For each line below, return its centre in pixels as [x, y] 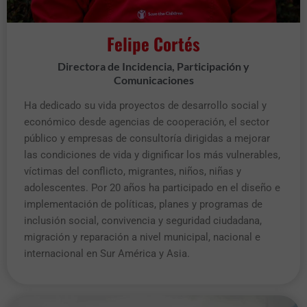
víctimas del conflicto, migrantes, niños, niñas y [133, 171]
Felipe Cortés [153, 43]
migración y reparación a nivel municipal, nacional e [142, 237]
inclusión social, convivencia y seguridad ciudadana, [143, 220]
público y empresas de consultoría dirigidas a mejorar [147, 138]
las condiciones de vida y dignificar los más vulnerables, [152, 155]
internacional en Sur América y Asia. [108, 253]
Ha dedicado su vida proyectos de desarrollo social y [145, 105]
